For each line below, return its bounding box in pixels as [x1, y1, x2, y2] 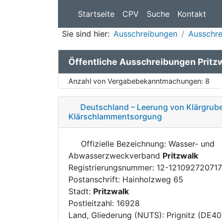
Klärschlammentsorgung [68, 111, 162, 121]
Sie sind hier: [62, 29, 110, 39]
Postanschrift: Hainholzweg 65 [68, 174, 183, 184]
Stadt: [68, 186, 93, 196]
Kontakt [177, 9, 206, 19]
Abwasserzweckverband [68, 150, 163, 161]
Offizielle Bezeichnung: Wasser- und [78, 138, 215, 149]
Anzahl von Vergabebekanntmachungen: [68, 76, 205, 85]
